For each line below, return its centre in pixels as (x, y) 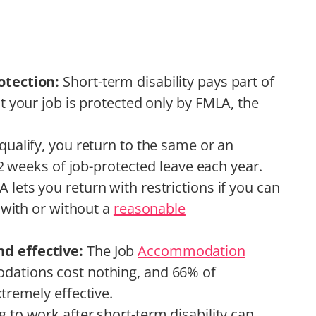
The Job (113, 250)
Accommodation (192, 250)
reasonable (149, 208)
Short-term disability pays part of (169, 81)
